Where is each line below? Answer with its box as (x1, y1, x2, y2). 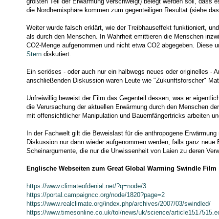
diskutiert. (43, 50, 71, 58)
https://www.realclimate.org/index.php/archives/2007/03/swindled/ (26, 199, 211, 207)
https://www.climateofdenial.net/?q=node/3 (26, 182, 146, 190)
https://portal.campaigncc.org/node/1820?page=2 (26, 191, 165, 198)
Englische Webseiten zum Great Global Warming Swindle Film (26, 164, 217, 172)
